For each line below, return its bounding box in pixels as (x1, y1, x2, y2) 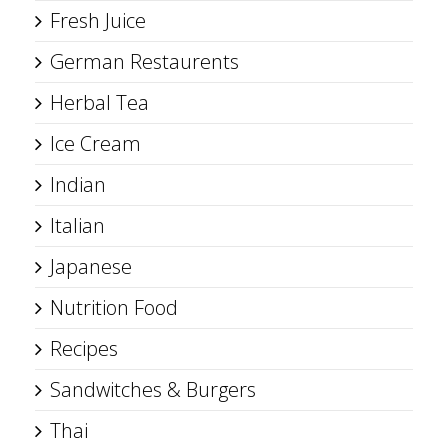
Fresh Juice (50, 7, 146, 34)
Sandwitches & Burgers (50, 376, 256, 403)
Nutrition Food (50, 294, 178, 321)
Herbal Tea (50, 89, 149, 116)
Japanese (50, 253, 132, 280)
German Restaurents (50, 48, 239, 75)
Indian (50, 171, 106, 198)
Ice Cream (50, 130, 141, 157)
